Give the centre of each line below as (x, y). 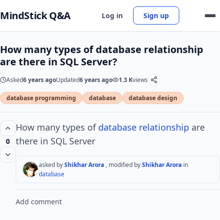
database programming (41, 98)
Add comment (39, 202)
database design (153, 98)
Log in (112, 15)
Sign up (156, 15)
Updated (68, 80)
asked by (51, 165)
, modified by (123, 165)
